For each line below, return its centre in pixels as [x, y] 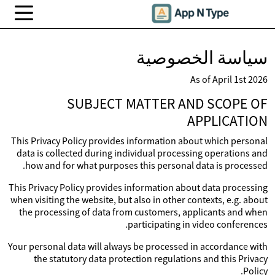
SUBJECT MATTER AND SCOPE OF [167, 103]
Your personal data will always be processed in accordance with [138, 246]
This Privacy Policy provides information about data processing [138, 187]
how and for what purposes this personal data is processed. [146, 165]
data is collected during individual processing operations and [142, 153]
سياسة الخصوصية [202, 58]
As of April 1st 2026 [229, 79]
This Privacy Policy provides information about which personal [139, 141]
